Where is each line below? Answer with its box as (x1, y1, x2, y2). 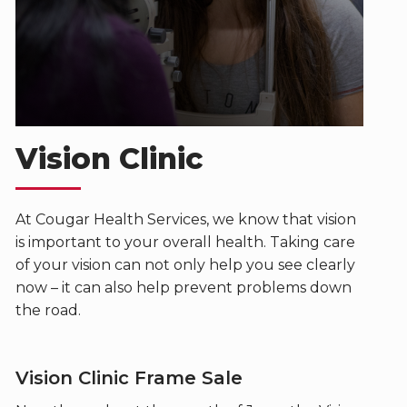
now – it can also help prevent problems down (15, 278, 352, 296)
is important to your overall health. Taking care (15, 233, 355, 251)
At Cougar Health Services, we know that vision (15, 210, 356, 228)
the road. (15, 301, 84, 319)
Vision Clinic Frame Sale (15, 366, 243, 389)
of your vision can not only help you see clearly (15, 255, 355, 273)
